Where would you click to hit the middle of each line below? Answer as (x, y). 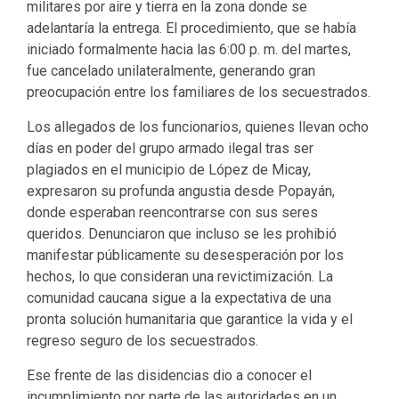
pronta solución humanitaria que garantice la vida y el (190, 320)
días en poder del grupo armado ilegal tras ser (170, 149)
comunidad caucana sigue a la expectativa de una (179, 298)
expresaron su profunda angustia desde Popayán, (181, 191)
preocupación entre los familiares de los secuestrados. (199, 93)
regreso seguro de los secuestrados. (142, 341)
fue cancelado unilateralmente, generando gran (171, 71)
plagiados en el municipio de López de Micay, (169, 170)
